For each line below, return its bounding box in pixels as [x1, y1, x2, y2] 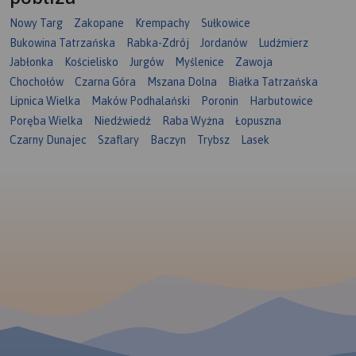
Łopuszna [235, 114, 281, 127]
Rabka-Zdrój [126, 36, 189, 49]
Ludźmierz [258, 36, 308, 49]
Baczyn [150, 133, 186, 147]
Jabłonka [10, 56, 53, 69]
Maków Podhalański [91, 95, 190, 108]
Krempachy [135, 17, 190, 30]
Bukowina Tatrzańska [10, 36, 115, 49]
